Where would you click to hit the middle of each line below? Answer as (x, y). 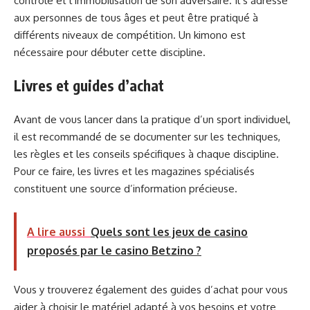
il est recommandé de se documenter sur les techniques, (147, 136)
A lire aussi (56, 232)
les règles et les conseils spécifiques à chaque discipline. (146, 154)
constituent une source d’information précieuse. (126, 188)
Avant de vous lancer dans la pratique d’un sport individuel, (152, 119)
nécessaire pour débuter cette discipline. (110, 52)
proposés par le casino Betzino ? (114, 251)
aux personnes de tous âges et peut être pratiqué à (136, 17)
